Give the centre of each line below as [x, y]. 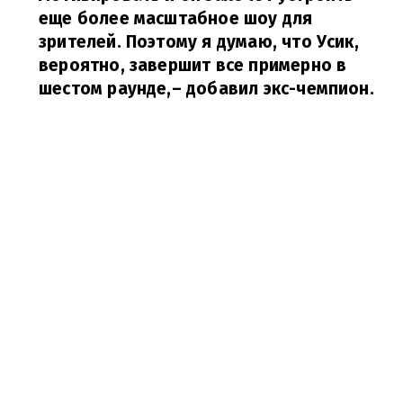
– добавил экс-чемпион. [273, 89]
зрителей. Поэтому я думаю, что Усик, [199, 42]
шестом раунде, [105, 89]
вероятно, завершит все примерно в [193, 65]
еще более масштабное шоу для [176, 18]
